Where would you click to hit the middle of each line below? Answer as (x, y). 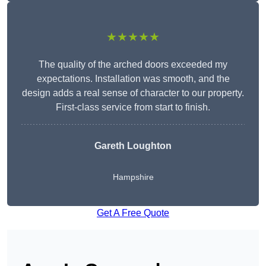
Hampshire (133, 177)
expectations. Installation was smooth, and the (133, 79)
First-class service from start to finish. (133, 107)
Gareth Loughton (133, 146)
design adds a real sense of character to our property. (133, 93)
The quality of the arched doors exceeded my (133, 65)
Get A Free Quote (133, 213)
